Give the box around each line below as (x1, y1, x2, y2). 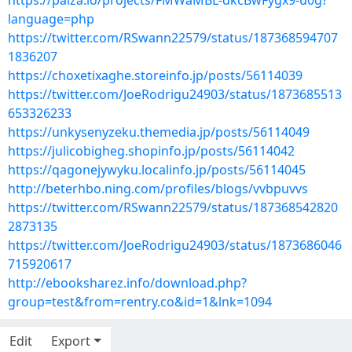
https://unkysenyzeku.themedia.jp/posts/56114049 (8, 123, 310, 141)
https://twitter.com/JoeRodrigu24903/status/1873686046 (8, 236, 342, 254)
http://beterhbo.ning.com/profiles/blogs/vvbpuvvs (8, 180, 308, 197)
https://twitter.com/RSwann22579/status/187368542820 (8, 199, 338, 216)
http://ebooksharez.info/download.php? (8, 274, 247, 291)
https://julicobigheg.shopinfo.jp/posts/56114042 (8, 142, 295, 159)
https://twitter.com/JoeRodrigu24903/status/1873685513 (8, 86, 342, 103)
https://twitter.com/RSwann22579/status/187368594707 (8, 29, 338, 46)
